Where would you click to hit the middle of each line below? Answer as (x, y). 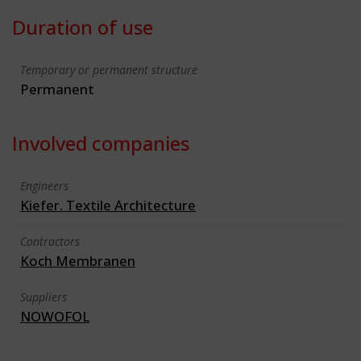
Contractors (50, 241)
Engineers (44, 185)
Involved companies (101, 143)
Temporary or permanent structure (109, 69)
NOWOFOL (55, 316)
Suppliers (44, 297)
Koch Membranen (78, 260)
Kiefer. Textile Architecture (108, 205)
